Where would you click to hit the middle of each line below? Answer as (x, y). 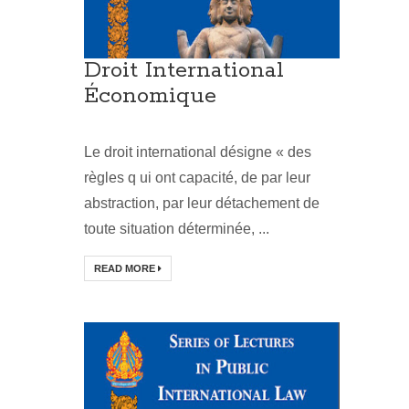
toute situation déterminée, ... (177, 229)
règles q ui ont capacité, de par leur (197, 178)
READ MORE (126, 269)
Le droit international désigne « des (198, 152)
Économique (150, 97)
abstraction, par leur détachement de (202, 204)
